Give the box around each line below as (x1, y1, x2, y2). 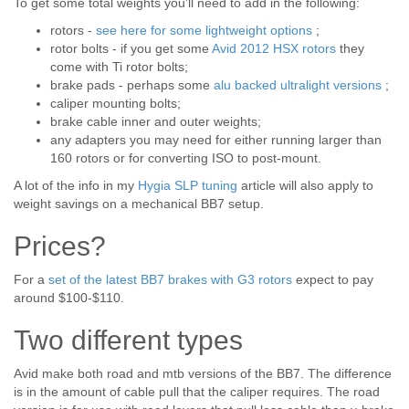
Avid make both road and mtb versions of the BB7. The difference (14, 366, 392, 381)
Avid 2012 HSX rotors (212, 41, 336, 56)
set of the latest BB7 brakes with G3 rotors (48, 272, 292, 287)
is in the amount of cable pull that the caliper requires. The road (14, 384, 380, 399)
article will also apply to (237, 178, 373, 193)
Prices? (14, 231, 106, 261)
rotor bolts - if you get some (50, 41, 212, 56)
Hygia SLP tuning (138, 178, 237, 193)
